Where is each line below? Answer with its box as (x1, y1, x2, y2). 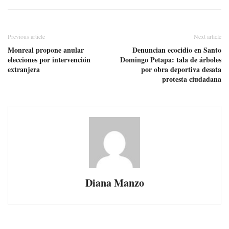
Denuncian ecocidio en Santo (132, 44, 221, 55)
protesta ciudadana (162, 73, 221, 84)
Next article (194, 32, 221, 40)
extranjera (8, 63, 40, 75)
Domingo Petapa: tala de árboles (120, 54, 221, 65)
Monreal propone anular (8, 44, 84, 55)
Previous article (8, 32, 45, 40)
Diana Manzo (85, 175, 144, 190)
